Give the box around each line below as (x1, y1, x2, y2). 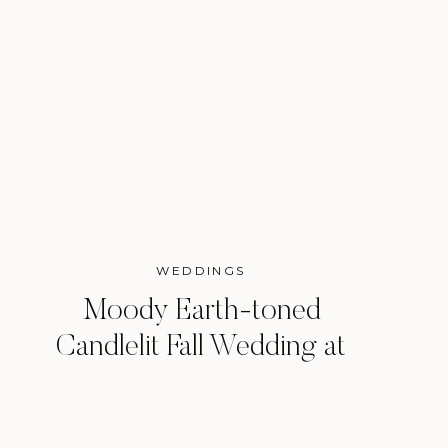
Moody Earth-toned (81, 297, 321, 327)
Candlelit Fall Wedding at (56, 333, 346, 363)
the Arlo (153, 369, 249, 399)
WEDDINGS (156, 263, 246, 278)
